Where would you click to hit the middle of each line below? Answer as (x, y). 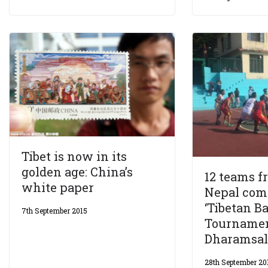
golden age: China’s (77, 171)
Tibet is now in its (74, 156)
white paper (58, 187)
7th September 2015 (54, 210)
